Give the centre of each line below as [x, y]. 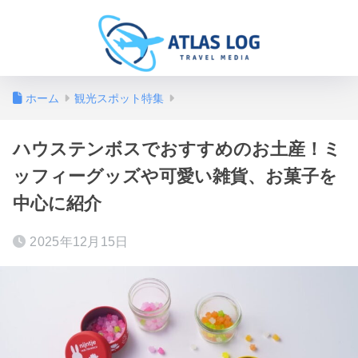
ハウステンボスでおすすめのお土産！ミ [177, 149]
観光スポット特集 [119, 99]
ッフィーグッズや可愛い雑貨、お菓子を [175, 177]
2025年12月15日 [79, 242]
